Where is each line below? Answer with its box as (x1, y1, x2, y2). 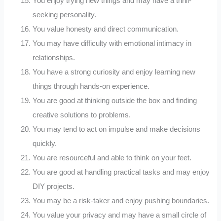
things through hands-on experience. (33, 82, 150, 90)
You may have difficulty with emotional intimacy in (33, 39, 192, 47)
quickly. (33, 139, 57, 147)
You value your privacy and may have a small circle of (33, 211, 207, 219)
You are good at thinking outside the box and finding (33, 96, 197, 105)
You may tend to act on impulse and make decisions (33, 125, 201, 133)
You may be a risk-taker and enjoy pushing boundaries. (33, 196, 210, 205)
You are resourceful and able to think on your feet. (33, 153, 192, 162)
